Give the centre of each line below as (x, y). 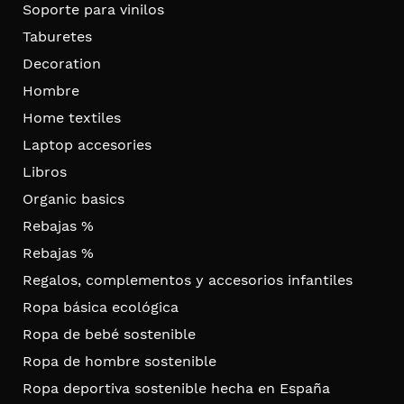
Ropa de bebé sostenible (109, 334)
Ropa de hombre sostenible (119, 361)
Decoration (62, 63)
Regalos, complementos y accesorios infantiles (188, 280)
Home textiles (72, 117)
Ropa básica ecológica (101, 307)
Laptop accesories (87, 144)
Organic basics (73, 198)
